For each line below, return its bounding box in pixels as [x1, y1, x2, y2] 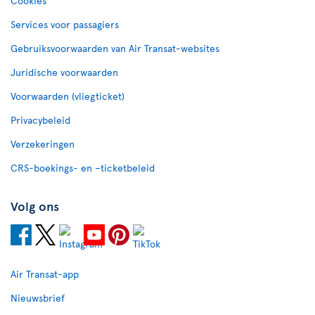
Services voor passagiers [11, 17, 119, 31]
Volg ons [11, 196, 59, 214]
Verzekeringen [11, 136, 75, 150]
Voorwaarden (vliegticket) [11, 89, 124, 103]
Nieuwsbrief [11, 290, 65, 304]
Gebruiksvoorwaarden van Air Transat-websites [11, 41, 219, 55]
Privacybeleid [11, 112, 70, 127]
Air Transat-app [11, 266, 79, 281]
